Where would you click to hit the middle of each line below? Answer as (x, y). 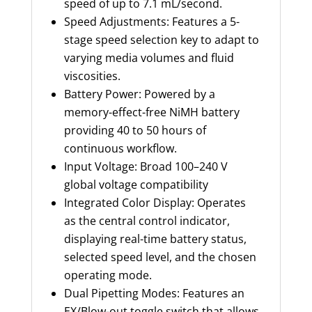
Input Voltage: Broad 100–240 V (146, 166)
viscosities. (92, 76)
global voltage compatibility (136, 184)
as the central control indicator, (147, 220)
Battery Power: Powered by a (139, 94)
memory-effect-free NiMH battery (151, 112)
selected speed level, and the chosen (160, 257)
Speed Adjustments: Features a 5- (151, 21)
